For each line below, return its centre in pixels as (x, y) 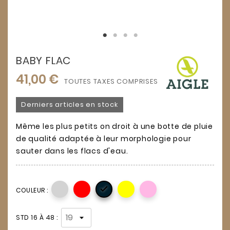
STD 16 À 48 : (37, 217)
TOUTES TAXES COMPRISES (111, 81)
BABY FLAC (44, 60)
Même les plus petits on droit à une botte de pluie (114, 126)
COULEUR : (32, 190)
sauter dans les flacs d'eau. (72, 151)
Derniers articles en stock (70, 104)
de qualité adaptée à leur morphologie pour (104, 138)
